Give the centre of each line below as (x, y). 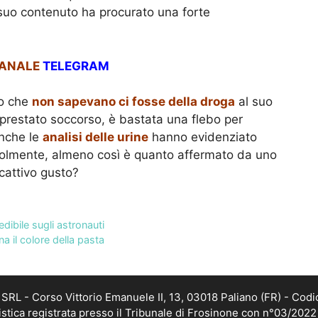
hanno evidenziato (203, 137)
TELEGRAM (76, 66)
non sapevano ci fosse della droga (133, 102)
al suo (254, 102)
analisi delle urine (95, 137)
